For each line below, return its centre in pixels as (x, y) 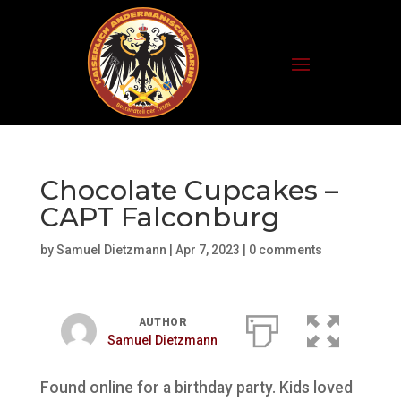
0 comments (285, 250)
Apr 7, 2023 (207, 250)
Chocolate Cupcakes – (189, 190)
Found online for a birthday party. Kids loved (196, 388)
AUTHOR (163, 322)
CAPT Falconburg (160, 217)
